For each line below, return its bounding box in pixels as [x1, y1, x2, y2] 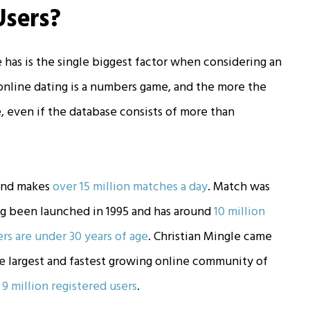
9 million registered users [2, 276, 138, 297]
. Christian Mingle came [148, 226, 273, 247]
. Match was [208, 176, 271, 197]
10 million [214, 201, 266, 222]
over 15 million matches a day [53, 176, 208, 197]
